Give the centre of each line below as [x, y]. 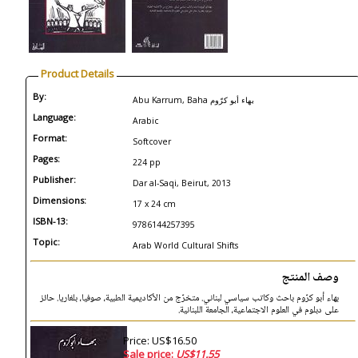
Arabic [145, 121]
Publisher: [54, 179]
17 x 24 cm [154, 204]
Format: [50, 138]
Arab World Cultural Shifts [185, 245]
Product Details [78, 74]
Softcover [152, 141]
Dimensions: [60, 200]
